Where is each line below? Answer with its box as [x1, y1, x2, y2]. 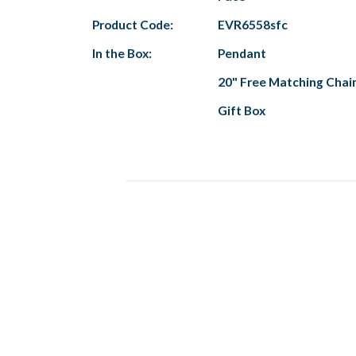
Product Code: [92, 17, 173, 32]
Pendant [218, 45, 266, 60]
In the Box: [92, 45, 152, 60]
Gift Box [218, 103, 265, 118]
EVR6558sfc [218, 17, 288, 32]
